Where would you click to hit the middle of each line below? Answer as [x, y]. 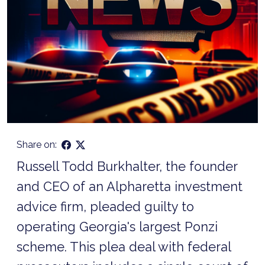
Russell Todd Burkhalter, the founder [127, 166]
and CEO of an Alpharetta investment [130, 186]
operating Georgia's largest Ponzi [117, 227]
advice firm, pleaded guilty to [105, 206]
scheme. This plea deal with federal [124, 247]
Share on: [37, 144]
